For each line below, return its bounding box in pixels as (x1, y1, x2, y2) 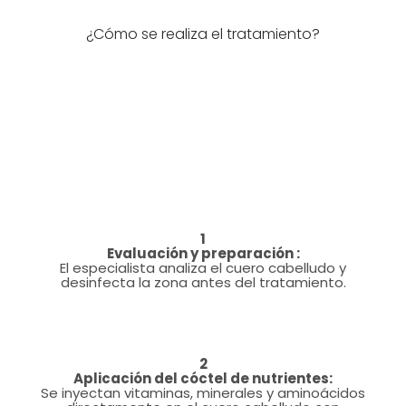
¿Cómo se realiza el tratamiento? (86, 23, 320, 44)
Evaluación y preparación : (106, 243, 300, 263)
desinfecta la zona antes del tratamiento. (60, 272, 346, 292)
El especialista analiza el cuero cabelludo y (60, 257, 346, 277)
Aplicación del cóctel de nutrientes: (73, 368, 333, 388)
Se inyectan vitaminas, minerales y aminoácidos (41, 382, 365, 402)
